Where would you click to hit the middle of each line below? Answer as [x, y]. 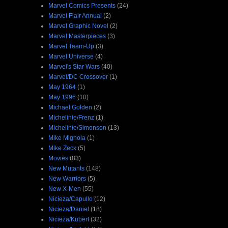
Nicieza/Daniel [69, 209]
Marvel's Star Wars [74, 66]
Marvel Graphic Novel [78, 26]
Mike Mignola [67, 138]
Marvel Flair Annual [75, 16]
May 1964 [62, 87]
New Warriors [67, 178]
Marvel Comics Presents [82, 5]
